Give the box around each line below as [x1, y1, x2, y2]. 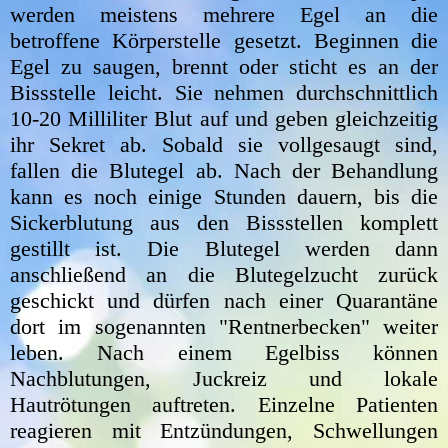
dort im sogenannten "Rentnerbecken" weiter [10, 313, 438, 339]
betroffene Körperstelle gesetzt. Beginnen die [10, 27, 438, 53]
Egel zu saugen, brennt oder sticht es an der [10, 53, 438, 79]
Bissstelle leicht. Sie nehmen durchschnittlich [10, 79, 438, 105]
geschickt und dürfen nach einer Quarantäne [10, 287, 438, 313]
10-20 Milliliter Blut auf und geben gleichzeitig [10, 105, 438, 131]
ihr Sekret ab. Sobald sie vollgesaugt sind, [10, 131, 438, 157]
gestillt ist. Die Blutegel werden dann [10, 235, 438, 261]
